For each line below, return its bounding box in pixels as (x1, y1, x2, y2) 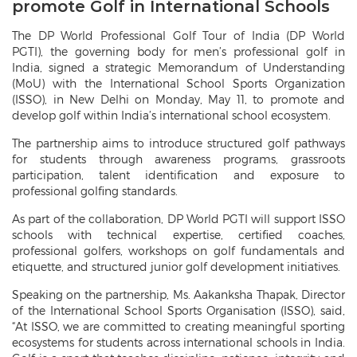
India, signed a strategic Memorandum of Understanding (12, 61, 345, 75)
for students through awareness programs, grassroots (12, 152, 345, 167)
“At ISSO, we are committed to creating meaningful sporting (12, 320, 345, 334)
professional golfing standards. (12, 184, 178, 198)
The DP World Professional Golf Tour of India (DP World (12, 29, 345, 43)
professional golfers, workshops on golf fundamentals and (12, 244, 345, 258)
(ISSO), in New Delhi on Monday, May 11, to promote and (12, 92, 345, 107)
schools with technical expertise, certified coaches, (12, 228, 345, 242)
